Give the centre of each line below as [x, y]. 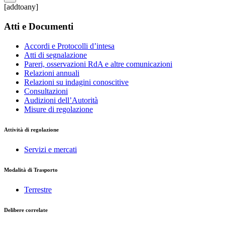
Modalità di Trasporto [31, 170]
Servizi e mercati [50, 149]
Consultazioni [46, 91]
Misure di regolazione [59, 109]
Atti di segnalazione [55, 55]
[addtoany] [21, 7]
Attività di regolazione [31, 129]
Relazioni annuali [52, 73]
